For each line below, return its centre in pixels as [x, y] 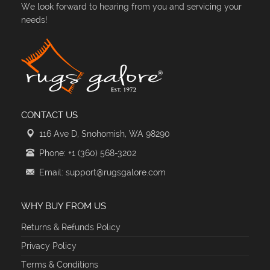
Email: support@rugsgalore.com [102, 172]
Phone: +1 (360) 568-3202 [88, 153]
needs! [34, 20]
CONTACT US [49, 115]
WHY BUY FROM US [64, 206]
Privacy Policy [49, 246]
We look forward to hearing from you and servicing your [131, 6]
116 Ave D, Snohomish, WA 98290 [105, 133]
